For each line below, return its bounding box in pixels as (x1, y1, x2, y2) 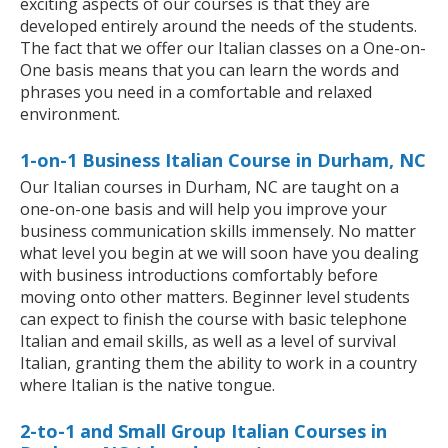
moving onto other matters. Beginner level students (20, 286, 410, 309)
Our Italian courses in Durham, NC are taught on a (20, 176, 399, 199)
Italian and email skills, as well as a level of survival (20, 330, 396, 353)
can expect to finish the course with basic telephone (20, 308, 407, 331)
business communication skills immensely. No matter (20, 220, 416, 243)
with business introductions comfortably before (20, 264, 378, 287)
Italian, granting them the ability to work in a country (20, 352, 417, 375)
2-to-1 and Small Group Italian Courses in (20, 419, 387, 444)
